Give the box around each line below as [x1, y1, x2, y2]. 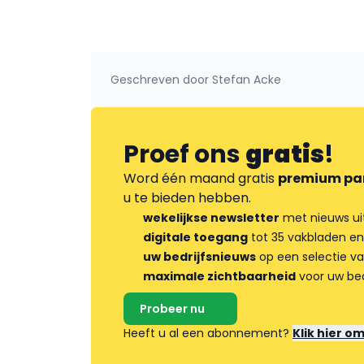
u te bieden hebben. [123, 188, 251, 208]
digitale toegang [143, 229, 248, 246]
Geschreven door [110, 71, 209, 89]
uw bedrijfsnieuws [143, 249, 256, 266]
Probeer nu [140, 301, 205, 318]
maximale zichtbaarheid [143, 268, 296, 285]
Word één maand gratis [123, 169, 278, 188]
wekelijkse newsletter [143, 210, 279, 227]
